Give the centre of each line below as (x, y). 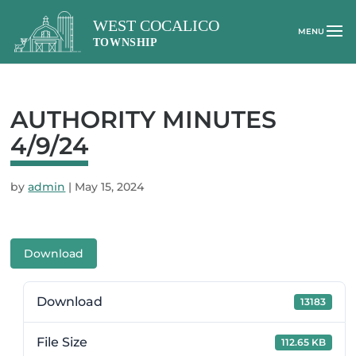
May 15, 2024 (110, 187)
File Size (62, 342)
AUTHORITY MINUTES (144, 120)
